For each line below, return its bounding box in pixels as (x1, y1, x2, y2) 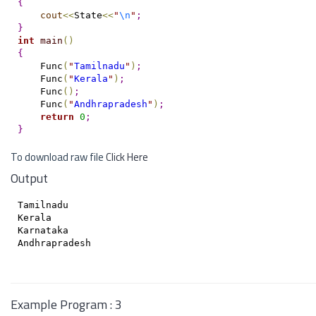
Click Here (106, 149, 148, 165)
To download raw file (11, 149, 106, 165)
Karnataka (17, 224, 68, 236)
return (39, 111, 74, 122)
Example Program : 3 (11, 295, 122, 314)
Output (11, 169, 48, 188)
